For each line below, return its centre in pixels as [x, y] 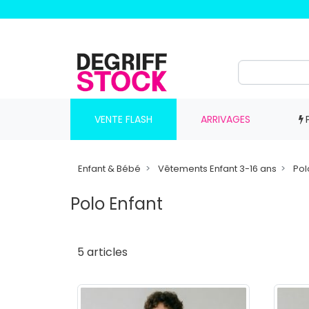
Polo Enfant [117, 204]
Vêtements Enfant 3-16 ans [217, 169]
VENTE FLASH [123, 119]
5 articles [102, 252]
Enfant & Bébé [110, 169]
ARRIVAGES [225, 119]
